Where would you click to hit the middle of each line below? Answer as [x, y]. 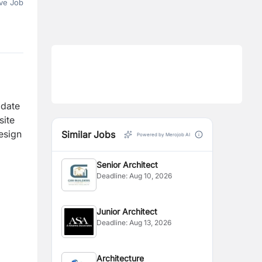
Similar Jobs [88, 135]
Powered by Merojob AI [163, 135]
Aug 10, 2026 [151, 176]
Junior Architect [127, 211]
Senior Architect [127, 165]
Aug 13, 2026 [151, 223]
